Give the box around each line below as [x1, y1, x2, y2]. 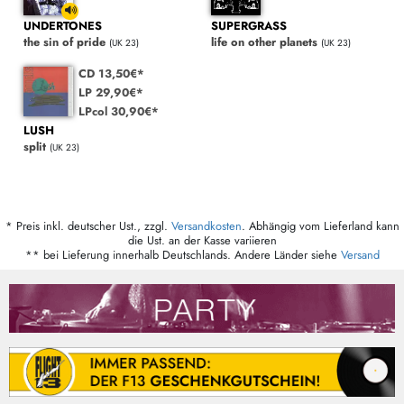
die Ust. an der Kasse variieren [127, 231, 277, 249]
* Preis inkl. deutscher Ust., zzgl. [5, 216, 171, 234]
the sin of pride [23, 32, 106, 50]
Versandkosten [170, 216, 242, 234]
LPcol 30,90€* [78, 102, 160, 120]
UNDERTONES [23, 16, 102, 34]
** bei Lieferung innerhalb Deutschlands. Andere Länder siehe [24, 245, 341, 263]
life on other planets [211, 32, 317, 50]
